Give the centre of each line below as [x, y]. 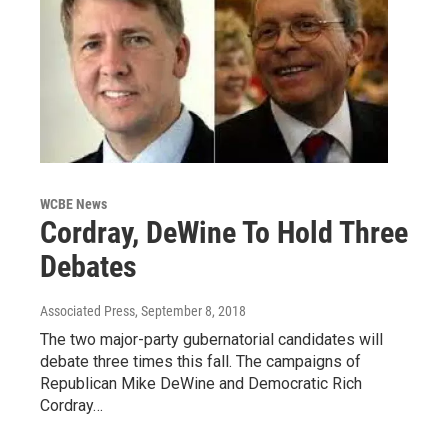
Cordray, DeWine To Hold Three [224, 232]
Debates [88, 266]
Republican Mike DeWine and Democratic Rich [201, 383]
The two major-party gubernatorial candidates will [211, 339]
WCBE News [73, 204]
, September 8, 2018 [190, 311]
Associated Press [87, 311]
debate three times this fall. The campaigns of [200, 361]
